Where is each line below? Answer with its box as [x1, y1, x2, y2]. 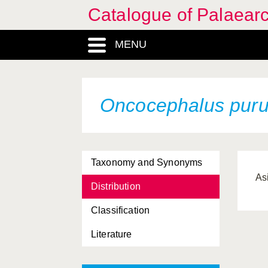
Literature [91, 229, 132, 239]
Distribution [91, 181, 141, 191]
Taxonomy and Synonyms [91, 157, 203, 167]
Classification [91, 205, 150, 215]
